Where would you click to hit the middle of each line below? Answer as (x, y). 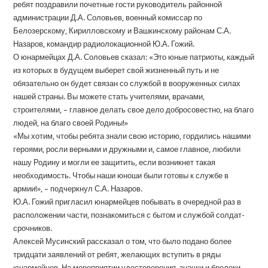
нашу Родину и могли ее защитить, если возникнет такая (115, 162)
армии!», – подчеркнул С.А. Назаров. (78, 189)
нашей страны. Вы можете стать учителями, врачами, (109, 97)
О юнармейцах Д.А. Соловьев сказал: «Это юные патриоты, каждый (134, 57)
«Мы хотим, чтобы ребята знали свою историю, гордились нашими (132, 136)
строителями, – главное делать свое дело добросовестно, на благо (134, 110)
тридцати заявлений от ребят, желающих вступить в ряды (117, 255)
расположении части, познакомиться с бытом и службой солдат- (129, 215)
